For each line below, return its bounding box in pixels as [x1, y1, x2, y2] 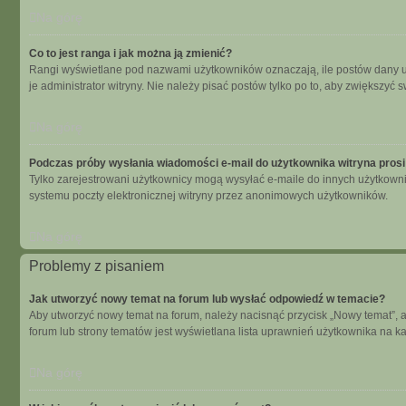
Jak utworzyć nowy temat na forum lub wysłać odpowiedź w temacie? [29, 293, 385, 305]
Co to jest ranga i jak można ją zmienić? [29, 47, 232, 60]
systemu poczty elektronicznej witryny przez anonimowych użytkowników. [29, 189, 388, 202]
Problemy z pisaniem [29, 258, 164, 274]
